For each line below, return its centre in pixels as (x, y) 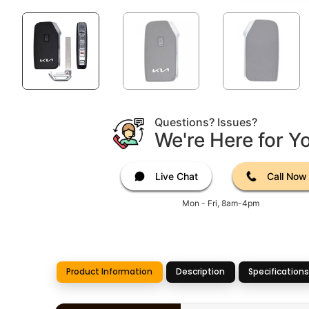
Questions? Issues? (206, 122)
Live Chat (177, 176)
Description (201, 272)
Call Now (287, 176)
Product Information (110, 272)
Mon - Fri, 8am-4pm (221, 203)
